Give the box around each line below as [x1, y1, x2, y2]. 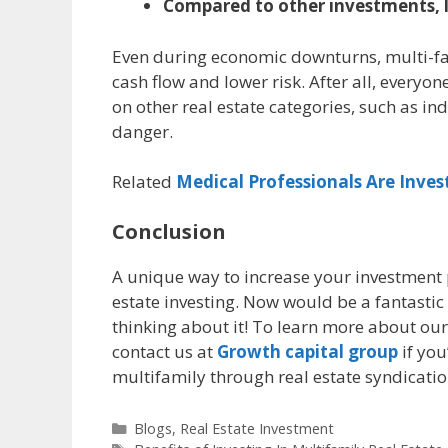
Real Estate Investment [179, 418, 334, 438]
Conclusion [112, 217, 226, 245]
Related [112, 170, 176, 194]
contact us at [112, 339, 217, 363]
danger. [112, 119, 173, 143]
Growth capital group [217, 339, 398, 363]
